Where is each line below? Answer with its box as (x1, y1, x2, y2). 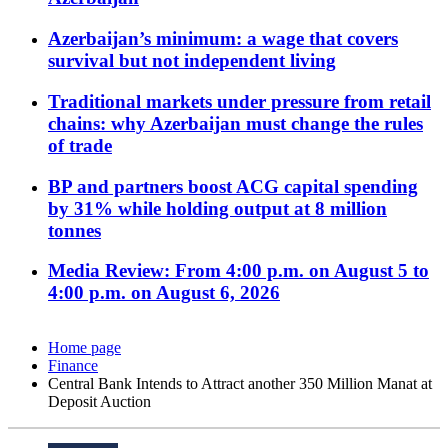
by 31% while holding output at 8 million (48, 197, 387, 219)
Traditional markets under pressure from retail (48, 90, 431, 112)
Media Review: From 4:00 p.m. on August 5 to (48, 260, 429, 282)
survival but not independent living (48, 50, 336, 72)
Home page (48, 339, 121, 357)
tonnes (48, 219, 101, 241)
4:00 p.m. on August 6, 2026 (48, 282, 280, 304)
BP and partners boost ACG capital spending (48, 175, 418, 197)
